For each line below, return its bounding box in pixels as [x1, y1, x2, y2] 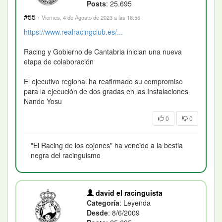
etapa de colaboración [24, 56, 94, 66]
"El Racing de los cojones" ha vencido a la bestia [31, 140, 183, 150]
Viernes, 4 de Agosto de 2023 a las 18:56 [42, 13, 140, 21]
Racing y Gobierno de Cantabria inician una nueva [24, 46, 182, 56]
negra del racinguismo [31, 150, 101, 160]
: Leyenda [119, 197, 151, 208]
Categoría [87, 197, 120, 208]
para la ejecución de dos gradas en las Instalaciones [24, 86, 188, 96]
